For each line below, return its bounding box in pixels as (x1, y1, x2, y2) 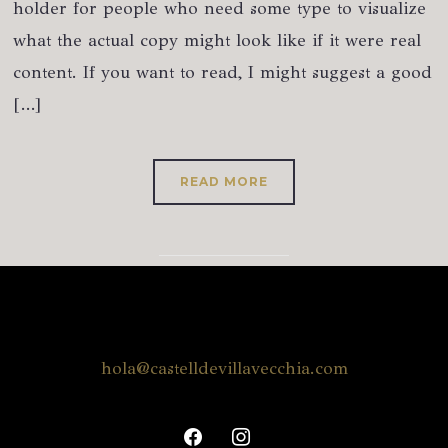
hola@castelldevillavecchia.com (100, 358, 348, 380)
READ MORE (180, 174, 268, 190)
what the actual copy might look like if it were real (13, 30, 422, 52)
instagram (223, 423, 302, 445)
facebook (175, 423, 246, 445)
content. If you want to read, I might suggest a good (13, 62, 433, 84)
